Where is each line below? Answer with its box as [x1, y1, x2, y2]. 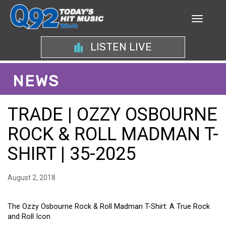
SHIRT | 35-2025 [8, 143, 136, 164]
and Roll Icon [8, 212, 50, 221]
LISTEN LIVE [87, 41, 152, 53]
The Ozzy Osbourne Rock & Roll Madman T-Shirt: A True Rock [8, 202, 210, 211]
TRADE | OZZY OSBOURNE [8, 104, 217, 125]
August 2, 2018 [8, 174, 55, 182]
